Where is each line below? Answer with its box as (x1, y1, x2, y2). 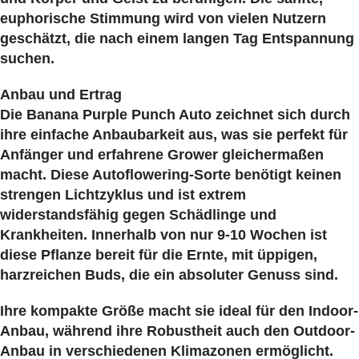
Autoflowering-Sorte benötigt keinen (92, 166, 341, 183)
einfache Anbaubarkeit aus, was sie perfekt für (30, 126, 348, 143)
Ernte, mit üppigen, (187, 246, 317, 263)
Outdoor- (293, 322, 355, 339)
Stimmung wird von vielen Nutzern (90, 10, 326, 26)
